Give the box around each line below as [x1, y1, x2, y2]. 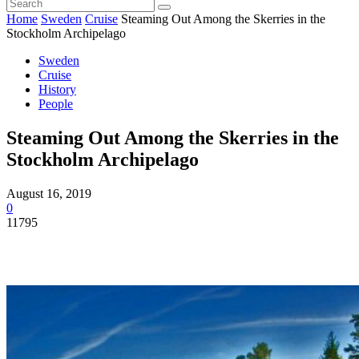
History [38, 83, 76, 97]
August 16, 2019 [6, 186, 91, 200]
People [38, 97, 73, 111]
